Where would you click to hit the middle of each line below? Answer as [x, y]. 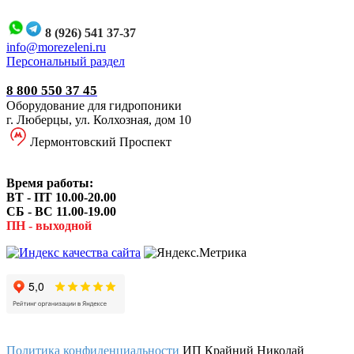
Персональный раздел [66, 61]
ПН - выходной [49, 225]
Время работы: [51, 183]
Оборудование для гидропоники [94, 105]
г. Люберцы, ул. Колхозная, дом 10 [99, 119]
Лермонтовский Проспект [101, 141]
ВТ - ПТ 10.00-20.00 [63, 197]
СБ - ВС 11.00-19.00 [63, 211]
